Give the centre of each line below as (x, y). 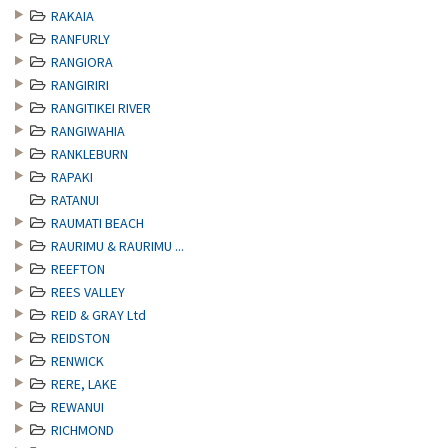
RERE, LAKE (84, 384)
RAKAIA (72, 16)
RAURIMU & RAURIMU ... (117, 246)
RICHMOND (82, 430)
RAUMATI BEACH (97, 223)
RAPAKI (72, 177)
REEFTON (78, 269)
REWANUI (77, 407)
